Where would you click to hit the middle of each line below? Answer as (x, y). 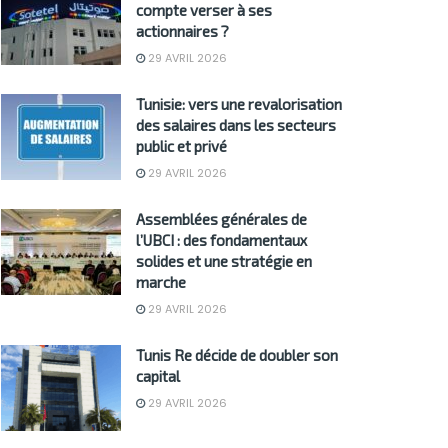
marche (161, 282)
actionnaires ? (182, 31)
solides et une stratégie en (224, 261)
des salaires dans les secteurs (236, 125)
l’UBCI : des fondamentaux (221, 240)
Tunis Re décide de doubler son (237, 355)
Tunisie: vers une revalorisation (239, 104)
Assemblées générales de (221, 219)
